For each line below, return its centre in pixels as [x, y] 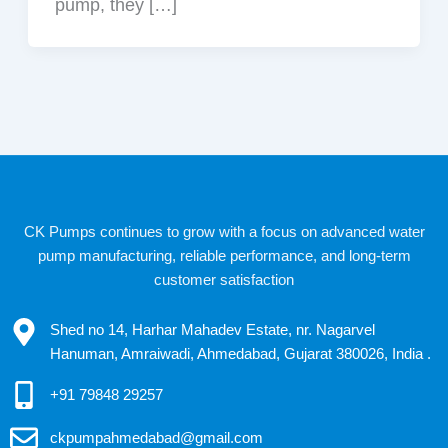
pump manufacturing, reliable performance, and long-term [224, 255]
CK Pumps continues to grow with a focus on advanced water [224, 231]
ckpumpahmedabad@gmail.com [156, 437]
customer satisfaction [224, 279]
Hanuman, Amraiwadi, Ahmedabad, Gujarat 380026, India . [240, 353]
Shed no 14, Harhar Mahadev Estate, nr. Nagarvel [212, 329]
